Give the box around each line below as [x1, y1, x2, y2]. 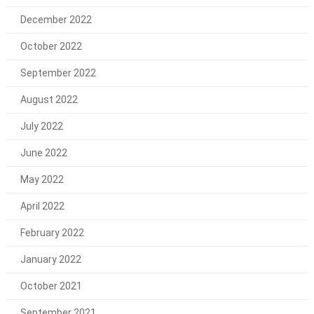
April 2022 [20, 200, 64, 212]
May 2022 [20, 173, 64, 185]
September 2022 [20, 67, 96, 78]
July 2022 [20, 120, 63, 132]
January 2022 [20, 253, 81, 265]
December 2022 [20, 13, 92, 25]
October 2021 [20, 280, 82, 292]
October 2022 [20, 40, 82, 52]
